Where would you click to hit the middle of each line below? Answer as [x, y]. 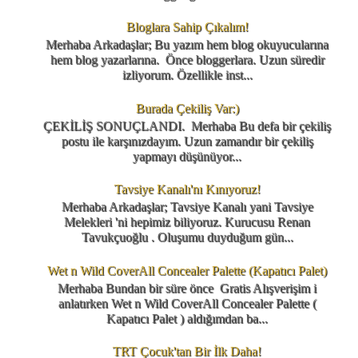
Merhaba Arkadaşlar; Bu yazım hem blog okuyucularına [187, 45]
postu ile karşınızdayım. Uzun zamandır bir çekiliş [187, 141]
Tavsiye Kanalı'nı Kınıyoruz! [187, 189]
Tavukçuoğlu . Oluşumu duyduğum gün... [187, 237]
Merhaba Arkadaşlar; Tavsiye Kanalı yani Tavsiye [187, 207]
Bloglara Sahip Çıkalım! [187, 27]
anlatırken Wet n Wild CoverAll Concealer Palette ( [187, 303]
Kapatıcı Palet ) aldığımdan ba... [187, 318]
